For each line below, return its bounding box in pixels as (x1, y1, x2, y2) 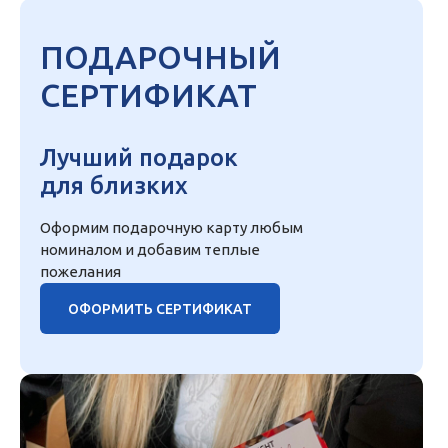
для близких (40, 172, 188, 200)
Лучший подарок (40, 144, 238, 172)
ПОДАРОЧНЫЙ (40, 39, 281, 76)
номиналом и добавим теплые (40, 241, 260, 259)
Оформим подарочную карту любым (40, 219, 303, 237)
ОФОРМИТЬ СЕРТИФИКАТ (68, 300, 252, 317)
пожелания (40, 263, 121, 281)
